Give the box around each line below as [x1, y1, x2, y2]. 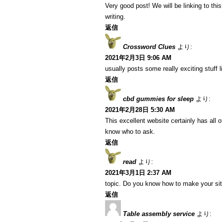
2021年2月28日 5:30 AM [105, 106, 175, 113]
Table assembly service [123, 210, 195, 218]
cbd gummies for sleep [123, 95, 194, 103]
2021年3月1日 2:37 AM [105, 169, 171, 176]
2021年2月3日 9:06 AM [105, 54, 171, 61]
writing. [105, 13, 125, 20]
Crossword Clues [123, 43, 175, 51]
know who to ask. [105, 128, 155, 135]
